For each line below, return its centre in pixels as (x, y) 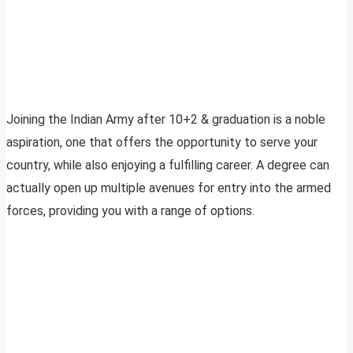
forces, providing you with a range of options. (132, 211)
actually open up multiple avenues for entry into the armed (169, 188)
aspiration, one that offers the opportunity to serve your (162, 143)
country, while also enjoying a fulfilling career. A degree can (168, 165)
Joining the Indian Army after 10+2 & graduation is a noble (166, 120)
